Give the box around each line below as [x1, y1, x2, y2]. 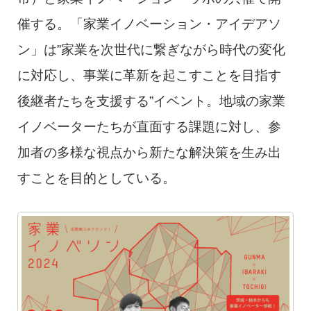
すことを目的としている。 [17, 171, 176, 185]
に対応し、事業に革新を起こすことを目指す [17, 68, 281, 83]
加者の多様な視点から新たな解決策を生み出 [17, 145, 281, 160]
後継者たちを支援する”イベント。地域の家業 [17, 94, 285, 108]
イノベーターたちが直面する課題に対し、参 [17, 119, 281, 134]
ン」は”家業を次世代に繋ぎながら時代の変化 [17, 42, 285, 57]
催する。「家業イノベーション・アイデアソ [17, 17, 281, 31]
